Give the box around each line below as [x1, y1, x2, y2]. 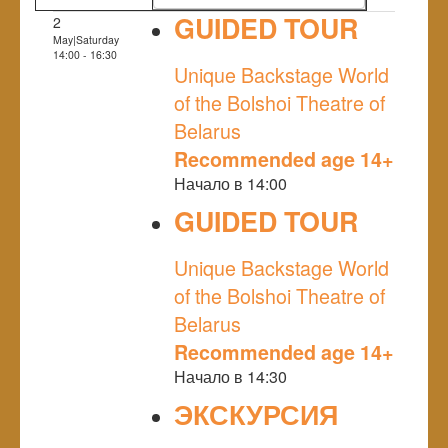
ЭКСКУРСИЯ [174, 394, 338, 433]
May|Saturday [53, 31, 119, 47]
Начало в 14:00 [174, 171, 287, 195]
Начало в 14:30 [174, 364, 287, 388]
